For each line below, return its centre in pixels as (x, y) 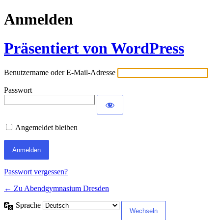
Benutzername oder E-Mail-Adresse (60, 73)
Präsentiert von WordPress (94, 48)
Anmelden (39, 19)
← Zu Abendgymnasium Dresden (56, 189)
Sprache (29, 205)
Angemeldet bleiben (46, 128)
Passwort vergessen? (36, 172)
